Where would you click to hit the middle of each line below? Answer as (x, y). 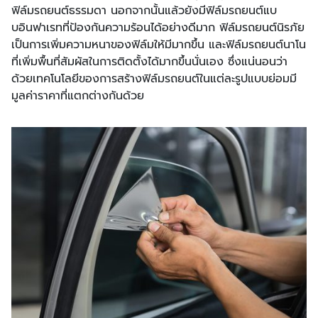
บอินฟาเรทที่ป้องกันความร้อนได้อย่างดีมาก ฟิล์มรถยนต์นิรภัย (158, 27)
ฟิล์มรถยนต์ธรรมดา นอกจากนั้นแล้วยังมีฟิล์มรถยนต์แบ (144, 10)
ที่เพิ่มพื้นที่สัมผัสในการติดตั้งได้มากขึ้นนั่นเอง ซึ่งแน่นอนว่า (149, 61)
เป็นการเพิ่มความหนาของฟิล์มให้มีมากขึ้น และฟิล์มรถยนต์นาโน (159, 44)
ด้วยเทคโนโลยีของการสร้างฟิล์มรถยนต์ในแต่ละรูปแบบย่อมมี (154, 78)
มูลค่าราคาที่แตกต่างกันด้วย (78, 95)
